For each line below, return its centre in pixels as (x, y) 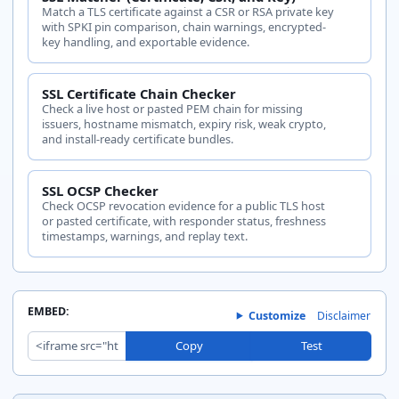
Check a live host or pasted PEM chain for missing (172, 109)
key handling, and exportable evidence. (145, 42)
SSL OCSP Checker (100, 191)
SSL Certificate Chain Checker (138, 94)
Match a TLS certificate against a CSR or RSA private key (187, 12)
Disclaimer (344, 315)
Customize (277, 315)
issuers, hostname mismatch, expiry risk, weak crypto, (183, 124)
